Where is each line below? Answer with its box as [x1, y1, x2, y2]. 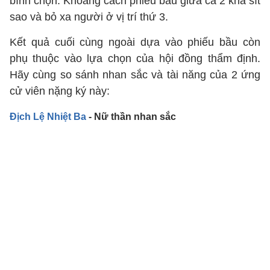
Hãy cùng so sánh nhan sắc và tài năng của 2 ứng [10, 69, 260, 81]
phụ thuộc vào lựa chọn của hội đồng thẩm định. [10, 52, 260, 64]
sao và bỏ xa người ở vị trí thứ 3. [10, 11, 168, 23]
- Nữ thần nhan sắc [86, 111, 176, 122]
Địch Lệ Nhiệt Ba [10, 111, 86, 122]
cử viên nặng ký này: [10, 85, 110, 97]
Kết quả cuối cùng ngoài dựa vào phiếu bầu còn [10, 36, 260, 48]
